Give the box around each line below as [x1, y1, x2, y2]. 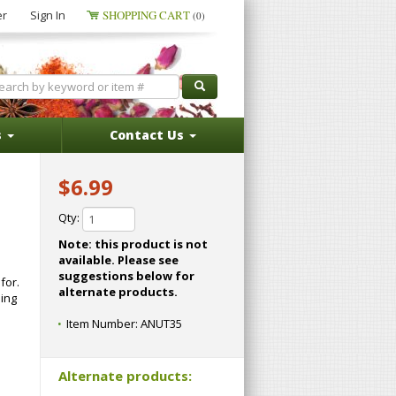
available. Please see [58, 252, 118, 268]
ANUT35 [141, 316, 182, 331]
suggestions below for [58, 268, 194, 284]
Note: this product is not [58, 236, 208, 252]
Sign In [30, 7, 65, 23]
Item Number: [66, 316, 141, 331]
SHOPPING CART [103, 7, 193, 23]
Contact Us [110, 126, 187, 143]
